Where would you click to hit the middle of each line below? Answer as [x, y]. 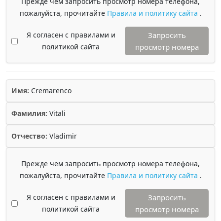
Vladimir [62, 136]
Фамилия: [29, 113]
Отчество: [29, 136]
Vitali [56, 113]
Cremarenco [50, 91]
